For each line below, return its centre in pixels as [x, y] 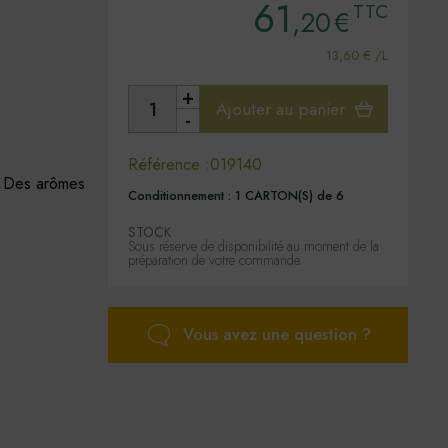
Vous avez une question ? [277, 334]
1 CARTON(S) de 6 [289, 195]
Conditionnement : [181, 195]
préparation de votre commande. [215, 260]
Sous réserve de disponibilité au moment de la [253, 246]
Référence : [169, 164]
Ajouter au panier [280, 109]
